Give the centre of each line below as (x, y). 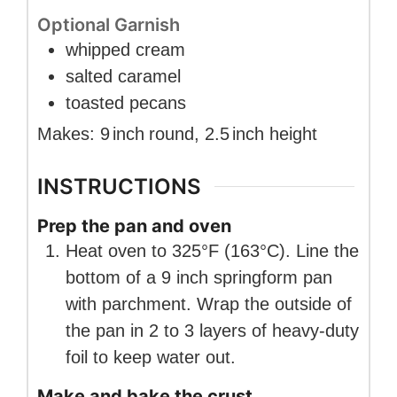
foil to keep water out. (151, 357)
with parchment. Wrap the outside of (209, 304)
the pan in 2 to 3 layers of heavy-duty (212, 330)
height (291, 134)
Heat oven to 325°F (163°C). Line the (212, 250)
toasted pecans (126, 103)
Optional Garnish (109, 25)
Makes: (69, 134)
